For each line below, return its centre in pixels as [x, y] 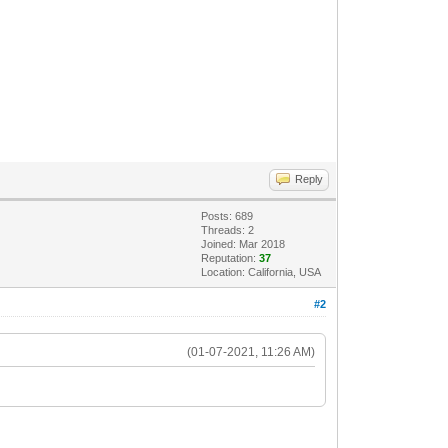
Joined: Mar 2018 [243, 243]
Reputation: [230, 257]
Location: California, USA [261, 271]
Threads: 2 [228, 229]
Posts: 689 [227, 215]
